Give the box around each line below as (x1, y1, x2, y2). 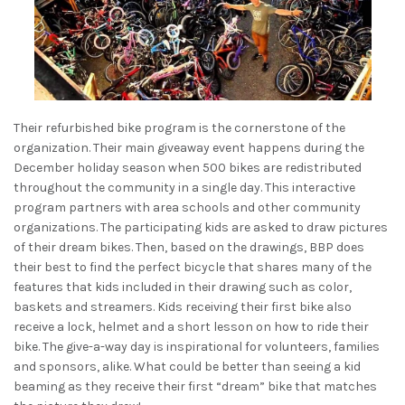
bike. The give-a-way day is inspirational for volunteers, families (14, 338, 380, 354)
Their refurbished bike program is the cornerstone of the (14, 119, 345, 136)
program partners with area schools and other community (14, 199, 361, 215)
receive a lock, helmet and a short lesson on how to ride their (14, 318, 369, 334)
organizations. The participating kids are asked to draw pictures (14, 219, 388, 235)
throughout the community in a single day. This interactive (14, 179, 355, 195)
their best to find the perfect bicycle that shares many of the (14, 259, 372, 275)
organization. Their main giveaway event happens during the (14, 139, 364, 155)
